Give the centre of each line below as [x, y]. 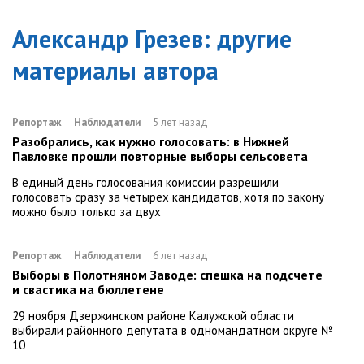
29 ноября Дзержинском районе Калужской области [153, 316]
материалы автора [115, 71]
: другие [247, 39]
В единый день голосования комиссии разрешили [145, 183]
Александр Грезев [108, 39]
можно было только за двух [87, 212]
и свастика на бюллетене [88, 290]
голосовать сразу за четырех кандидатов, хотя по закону [168, 197]
